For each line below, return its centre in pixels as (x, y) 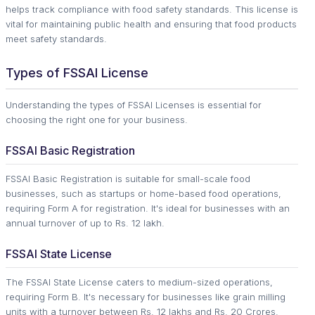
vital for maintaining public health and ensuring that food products (151, 24)
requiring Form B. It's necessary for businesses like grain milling (146, 297)
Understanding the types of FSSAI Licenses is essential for (134, 105)
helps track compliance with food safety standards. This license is (152, 9)
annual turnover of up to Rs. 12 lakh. (85, 223)
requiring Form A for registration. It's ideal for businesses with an (148, 208)
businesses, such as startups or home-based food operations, (143, 194)
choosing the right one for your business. (97, 120)
